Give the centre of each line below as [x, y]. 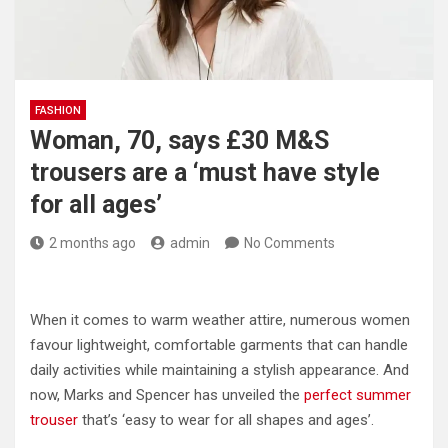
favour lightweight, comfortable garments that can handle [219, 345]
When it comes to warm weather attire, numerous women [220, 320]
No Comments [289, 243]
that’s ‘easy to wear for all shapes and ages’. [226, 420]
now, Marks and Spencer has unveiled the [165, 395]
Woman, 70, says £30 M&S [179, 140]
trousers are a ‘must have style [205, 172]
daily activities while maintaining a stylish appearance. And [219, 370]
